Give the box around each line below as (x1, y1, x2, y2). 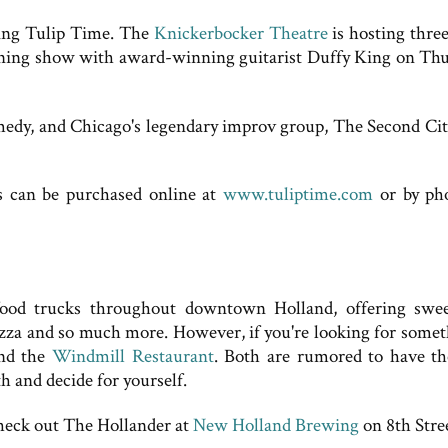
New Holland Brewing (193, 412, 359, 438)
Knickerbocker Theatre (153, 20, 328, 46)
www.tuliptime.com (223, 182, 374, 208)
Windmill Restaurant (51, 344, 214, 370)
